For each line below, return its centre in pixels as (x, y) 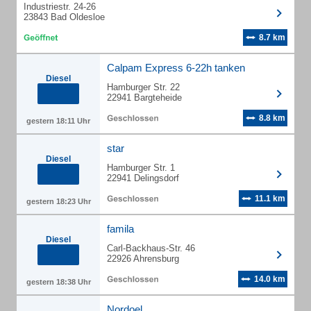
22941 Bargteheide (144, 98)
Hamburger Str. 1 (141, 168)
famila (120, 229)
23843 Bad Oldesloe (64, 17)
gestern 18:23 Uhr (58, 201)
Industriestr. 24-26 (60, 7)
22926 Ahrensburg (143, 259)
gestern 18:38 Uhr (58, 282)
